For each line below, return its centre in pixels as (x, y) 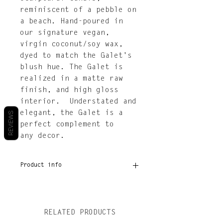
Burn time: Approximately (68, 205)
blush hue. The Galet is (71, 67)
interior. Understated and (78, 102)
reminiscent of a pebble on (78, 10)
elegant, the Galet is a (71, 113)
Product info (41, 165)
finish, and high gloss (69, 90)
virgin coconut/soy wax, (71, 44)
